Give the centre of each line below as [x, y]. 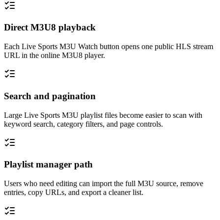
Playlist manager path [48, 165]
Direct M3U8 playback [50, 27]
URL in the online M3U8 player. [55, 55]
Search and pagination [50, 96]
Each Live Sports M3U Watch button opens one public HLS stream [109, 47]
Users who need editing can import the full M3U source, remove [104, 183]
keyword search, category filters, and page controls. [83, 124]
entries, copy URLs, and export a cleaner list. [74, 192]
